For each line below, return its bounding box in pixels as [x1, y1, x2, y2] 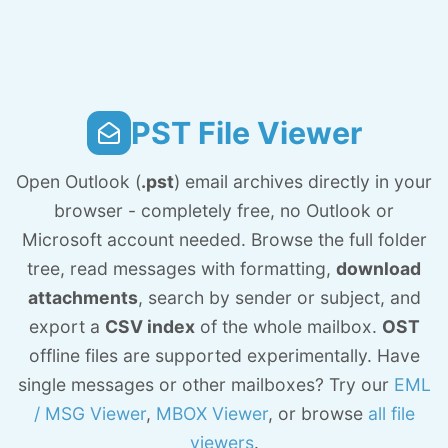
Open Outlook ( [16, 171, 141, 192]
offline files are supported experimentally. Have [28, 345, 420, 366]
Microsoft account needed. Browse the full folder [21, 229, 427, 250]
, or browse [267, 403, 368, 424]
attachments [27, 287, 138, 308]
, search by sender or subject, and [137, 287, 421, 308]
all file [367, 403, 415, 424]
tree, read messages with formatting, [27, 258, 336, 279]
